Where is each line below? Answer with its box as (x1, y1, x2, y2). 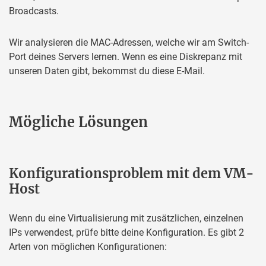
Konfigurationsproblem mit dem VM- (9, 165, 254, 182)
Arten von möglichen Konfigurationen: (9, 240, 167, 252)
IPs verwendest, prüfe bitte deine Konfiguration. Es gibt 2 (9, 226, 244, 238)
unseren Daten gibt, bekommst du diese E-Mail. (9, 65, 205, 77)
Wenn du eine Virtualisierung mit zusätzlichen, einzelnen (9, 212, 243, 224)
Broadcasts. (9, 5, 59, 17)
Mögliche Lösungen (9, 113, 148, 131)
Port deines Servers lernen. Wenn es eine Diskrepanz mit (9, 50, 242, 62)
